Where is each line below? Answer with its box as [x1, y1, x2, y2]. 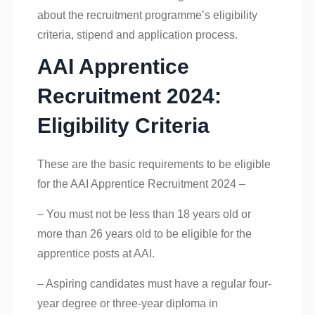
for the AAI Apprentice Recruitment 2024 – [37, 177, 245, 190]
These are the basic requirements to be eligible [37, 157, 271, 170]
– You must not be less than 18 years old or [37, 207, 251, 220]
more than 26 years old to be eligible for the [37, 227, 252, 240]
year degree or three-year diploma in [37, 297, 218, 309]
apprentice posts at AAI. [37, 247, 155, 259]
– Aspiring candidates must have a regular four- [37, 277, 271, 290]
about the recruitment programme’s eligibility [37, 8, 257, 21]
